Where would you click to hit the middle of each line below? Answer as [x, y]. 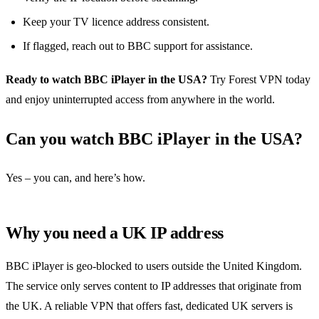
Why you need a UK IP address [115, 232]
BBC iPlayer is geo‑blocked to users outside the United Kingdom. [154, 266]
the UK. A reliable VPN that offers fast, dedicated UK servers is [149, 305]
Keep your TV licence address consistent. [116, 21]
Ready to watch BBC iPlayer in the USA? [106, 79]
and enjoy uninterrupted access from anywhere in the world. [140, 99]
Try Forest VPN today [259, 79]
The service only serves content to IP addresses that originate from [153, 286]
